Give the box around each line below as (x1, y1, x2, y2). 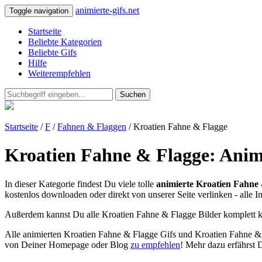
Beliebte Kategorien (28, 37, 102, 47)
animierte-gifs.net (75, 5, 139, 15)
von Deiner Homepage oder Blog (5, 239, 130, 250)
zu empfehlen (130, 239, 180, 250)
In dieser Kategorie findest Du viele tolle (5, 178, 156, 189)
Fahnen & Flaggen (57, 122, 126, 132)
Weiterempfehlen (28, 68, 91, 78)
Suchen (120, 90, 146, 99)
